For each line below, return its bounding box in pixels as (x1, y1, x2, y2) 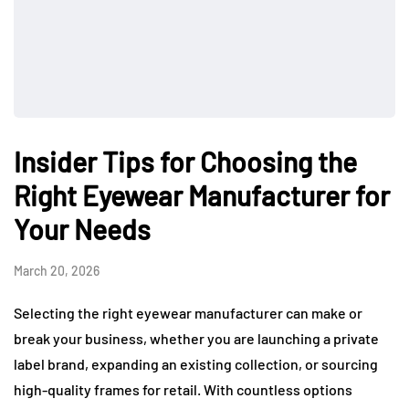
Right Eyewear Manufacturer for (14, 179, 390, 213)
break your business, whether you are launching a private (14, 330, 379, 348)
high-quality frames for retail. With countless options (14, 381, 352, 399)
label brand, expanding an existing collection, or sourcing (14, 355, 378, 373)
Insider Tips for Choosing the (14, 145, 357, 179)
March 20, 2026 (14, 263, 100, 279)
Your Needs (14, 213, 151, 246)
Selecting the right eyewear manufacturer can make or (14, 304, 362, 322)
